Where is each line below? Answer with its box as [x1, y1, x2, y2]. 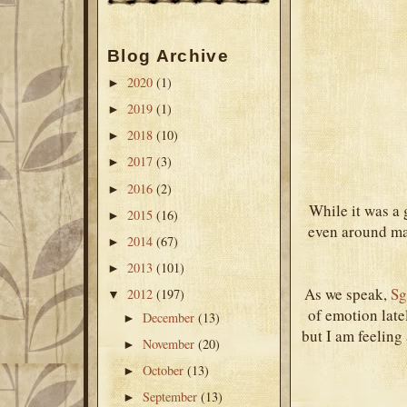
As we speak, [304, 283, 391, 304]
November [143, 334, 199, 352]
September [143, 387, 202, 405]
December [143, 308, 199, 326]
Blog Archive [107, 46, 229, 66]
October [143, 361, 188, 379]
